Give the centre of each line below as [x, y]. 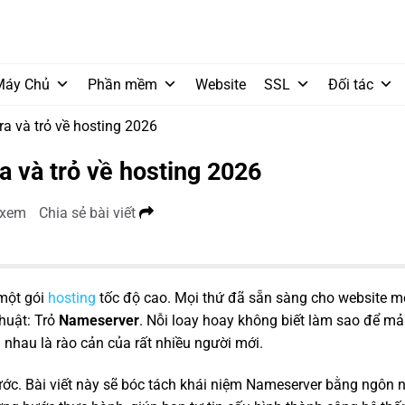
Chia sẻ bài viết [89, 212]
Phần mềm [122, 85]
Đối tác [351, 85]
